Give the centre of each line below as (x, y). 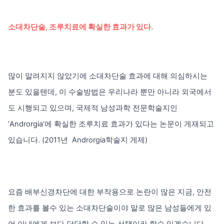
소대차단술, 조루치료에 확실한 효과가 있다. (80, 27)
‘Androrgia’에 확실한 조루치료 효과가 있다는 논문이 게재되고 (111, 124)
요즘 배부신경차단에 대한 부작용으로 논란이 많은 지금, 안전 (110, 192)
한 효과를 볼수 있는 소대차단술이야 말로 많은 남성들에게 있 (110, 208)
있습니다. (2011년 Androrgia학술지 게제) (78, 140)
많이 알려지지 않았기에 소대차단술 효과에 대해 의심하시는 (108, 76)
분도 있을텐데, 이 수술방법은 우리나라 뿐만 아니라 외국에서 (110, 92)
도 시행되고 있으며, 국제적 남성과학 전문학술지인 (93, 108)
